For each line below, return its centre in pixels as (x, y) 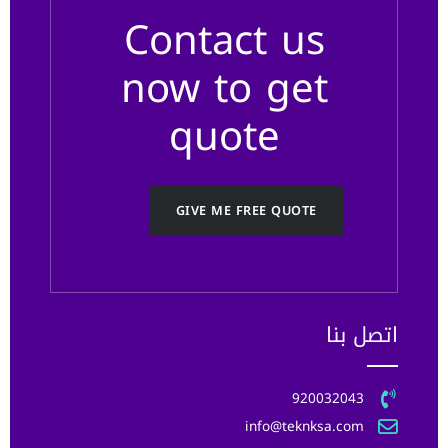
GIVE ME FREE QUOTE (246, 211)
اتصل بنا (362, 335)
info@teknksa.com (305, 426)
